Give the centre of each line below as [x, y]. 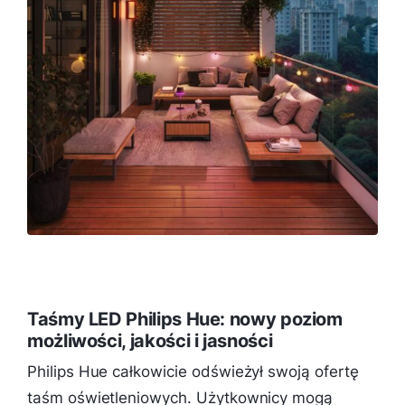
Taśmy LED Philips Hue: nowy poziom [185, 319]
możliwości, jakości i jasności [150, 340]
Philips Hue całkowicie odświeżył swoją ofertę [193, 371]
